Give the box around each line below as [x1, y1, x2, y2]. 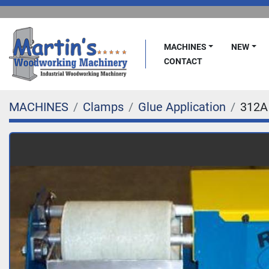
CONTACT [169, 56, 202, 66]
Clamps [83, 100, 124, 114]
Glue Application [138, 100, 226, 114]
